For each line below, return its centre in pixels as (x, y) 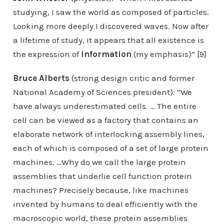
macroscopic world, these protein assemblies (100, 218)
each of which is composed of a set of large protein (110, 148)
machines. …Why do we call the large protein (99, 162)
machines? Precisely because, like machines (100, 190)
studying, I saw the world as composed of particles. (111, 12)
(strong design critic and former (133, 78)
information (106, 54)
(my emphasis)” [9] (169, 54)
